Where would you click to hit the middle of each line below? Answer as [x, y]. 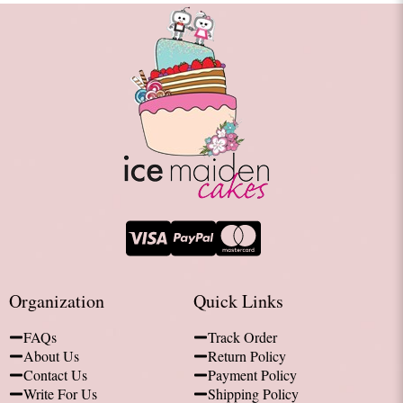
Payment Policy [253, 375]
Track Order [243, 337]
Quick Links [239, 301]
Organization [57, 301]
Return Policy [247, 356]
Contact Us [55, 375]
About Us [51, 356]
